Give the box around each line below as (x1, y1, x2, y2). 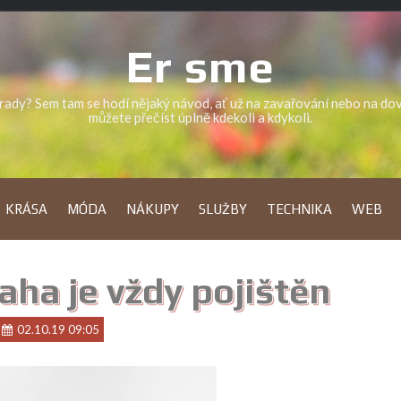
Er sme (126, 40, 275, 92)
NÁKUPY (126, 201, 179, 217)
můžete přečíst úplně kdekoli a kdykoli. (89, 109, 312, 125)
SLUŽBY (199, 201, 247, 217)
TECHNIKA (267, 201, 332, 217)
